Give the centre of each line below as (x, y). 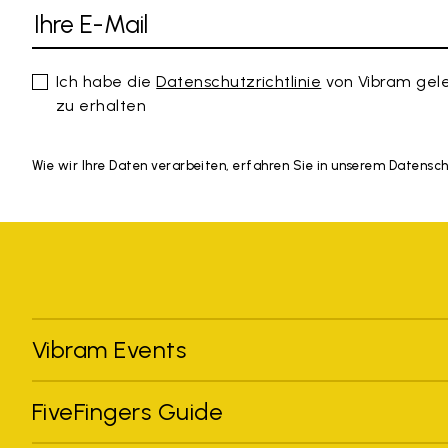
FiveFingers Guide (131, 411)
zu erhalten (101, 105)
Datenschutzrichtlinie (239, 81)
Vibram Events (109, 349)
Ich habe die (106, 81)
